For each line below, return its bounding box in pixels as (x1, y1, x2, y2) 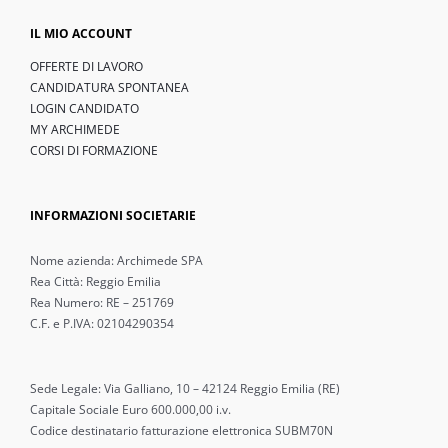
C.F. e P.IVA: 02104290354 (30, 315, 174, 333)
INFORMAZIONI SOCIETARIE (30, 207, 196, 225)
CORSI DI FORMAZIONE (30, 142, 158, 160)
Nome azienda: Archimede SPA (30, 252, 203, 270)
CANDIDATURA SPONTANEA (30, 79, 189, 97)
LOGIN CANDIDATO (30, 100, 139, 118)
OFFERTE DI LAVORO (30, 58, 143, 76)
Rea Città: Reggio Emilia (30, 273, 161, 291)
